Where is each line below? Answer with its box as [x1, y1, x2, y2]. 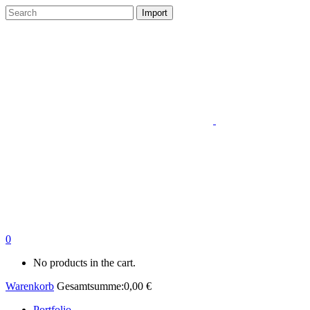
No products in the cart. [33, 257, 136, 268]
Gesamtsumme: [57, 280, 124, 292]
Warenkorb [6, 280, 54, 292]
